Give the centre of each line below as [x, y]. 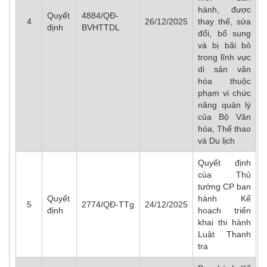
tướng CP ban [224, 187]
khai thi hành [224, 222]
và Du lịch [216, 141]
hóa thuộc [224, 81]
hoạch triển [224, 210]
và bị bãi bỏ [224, 45]
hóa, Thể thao [224, 129]
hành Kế [224, 198]
